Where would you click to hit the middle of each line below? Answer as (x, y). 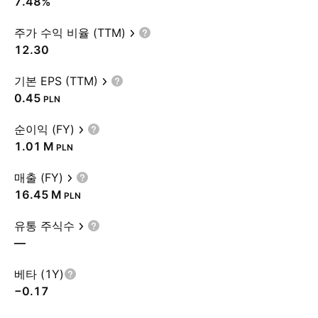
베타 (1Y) (39, 274)
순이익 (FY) (44, 129)
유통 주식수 (44, 226)
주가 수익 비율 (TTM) (70, 33)
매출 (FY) (39, 177)
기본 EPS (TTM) (56, 81)
